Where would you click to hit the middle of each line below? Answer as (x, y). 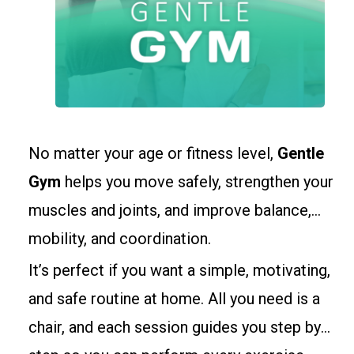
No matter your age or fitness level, (153, 153)
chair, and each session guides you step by (175, 327)
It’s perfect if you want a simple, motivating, (179, 270)
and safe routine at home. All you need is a (174, 299)
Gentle (301, 153)
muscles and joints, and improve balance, (170, 210)
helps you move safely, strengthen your (197, 182)
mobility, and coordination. (120, 239)
